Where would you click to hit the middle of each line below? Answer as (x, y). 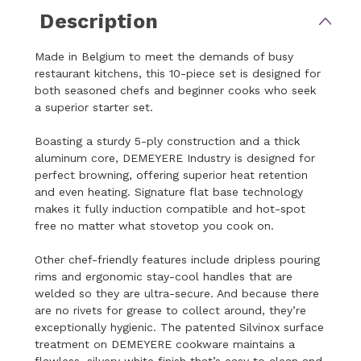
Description (99, 21)
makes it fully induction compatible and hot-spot (170, 208)
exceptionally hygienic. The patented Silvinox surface (180, 327)
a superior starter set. (94, 107)
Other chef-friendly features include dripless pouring (178, 259)
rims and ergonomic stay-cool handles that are (164, 276)
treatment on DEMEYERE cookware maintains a (165, 344)
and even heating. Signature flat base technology (169, 191)
